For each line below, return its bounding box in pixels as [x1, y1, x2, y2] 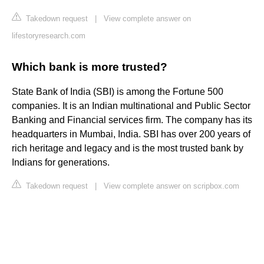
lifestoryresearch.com [12, 31, 85, 41]
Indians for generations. [12, 157, 110, 168]
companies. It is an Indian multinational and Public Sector [12, 101, 250, 111]
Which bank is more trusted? [12, 61, 167, 74]
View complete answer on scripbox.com [104, 181, 239, 191]
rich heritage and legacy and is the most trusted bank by [12, 143, 243, 154]
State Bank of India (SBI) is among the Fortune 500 [12, 87, 223, 97]
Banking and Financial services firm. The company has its [12, 115, 252, 126]
